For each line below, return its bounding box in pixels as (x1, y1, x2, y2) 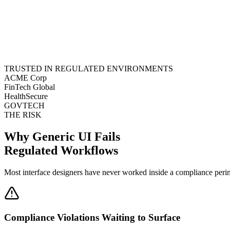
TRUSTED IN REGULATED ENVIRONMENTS (4, 64, 173, 73)
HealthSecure (4, 91, 48, 101)
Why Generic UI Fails (4, 129, 120, 143)
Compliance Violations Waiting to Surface (4, 212, 180, 223)
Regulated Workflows (4, 143, 118, 157)
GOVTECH (4, 101, 45, 110)
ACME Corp (4, 73, 47, 82)
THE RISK (4, 110, 42, 119)
